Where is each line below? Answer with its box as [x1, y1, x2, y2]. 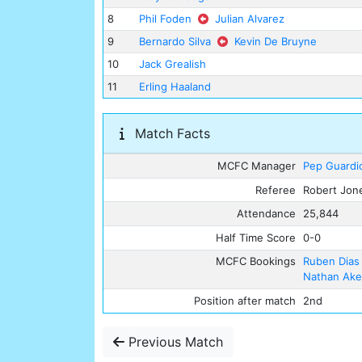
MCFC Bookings [215, 255, 296, 268]
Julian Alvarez [214, 12, 284, 26]
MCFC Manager [217, 159, 296, 173]
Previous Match [124, 334, 223, 351]
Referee [255, 183, 296, 196]
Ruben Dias [303, 255, 360, 268]
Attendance [236, 207, 296, 221]
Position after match [193, 294, 296, 308]
